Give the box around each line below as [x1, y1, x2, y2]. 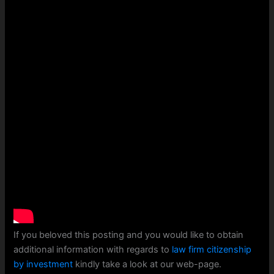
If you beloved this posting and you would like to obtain [13, 229, 244, 241]
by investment [13, 259, 73, 270]
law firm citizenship [172, 244, 252, 256]
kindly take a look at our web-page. [73, 259, 222, 270]
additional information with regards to [13, 244, 172, 256]
